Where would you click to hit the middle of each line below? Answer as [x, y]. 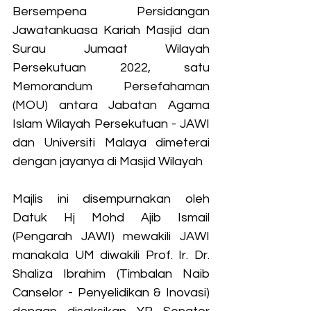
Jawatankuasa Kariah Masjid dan [111, 30]
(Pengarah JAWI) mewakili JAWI [111, 236]
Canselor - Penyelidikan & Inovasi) [111, 292]
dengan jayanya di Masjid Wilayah [108, 161]
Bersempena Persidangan [111, 11]
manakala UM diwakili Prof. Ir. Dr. [111, 255]
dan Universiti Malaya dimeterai [111, 142]
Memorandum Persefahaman [111, 86]
